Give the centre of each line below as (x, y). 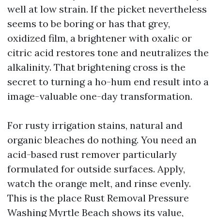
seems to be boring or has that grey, (89, 23)
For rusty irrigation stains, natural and (95, 125)
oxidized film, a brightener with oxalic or (100, 38)
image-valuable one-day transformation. (100, 96)
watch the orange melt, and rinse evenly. (99, 183)
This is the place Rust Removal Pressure (98, 198)
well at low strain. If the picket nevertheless (107, 9)
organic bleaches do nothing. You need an (102, 140)
